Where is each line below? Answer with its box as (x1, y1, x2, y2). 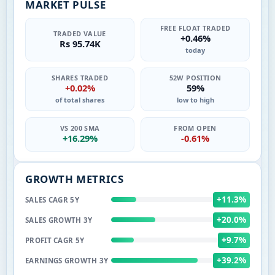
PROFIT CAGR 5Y (25, 235, 85, 245)
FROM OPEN (174, 123, 217, 133)
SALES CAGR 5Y (25, 195, 79, 204)
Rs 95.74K (59, 37, 101, 50)
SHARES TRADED (51, 72, 109, 82)
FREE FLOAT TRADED (160, 23, 231, 33)
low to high (176, 95, 214, 104)
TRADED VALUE (53, 28, 106, 38)
